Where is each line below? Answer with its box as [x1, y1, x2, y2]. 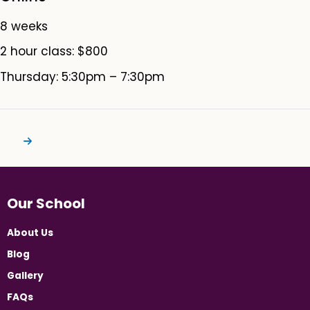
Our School [7, 193, 85, 213]
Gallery [7, 268, 44, 282]
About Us [7, 226, 53, 239]
